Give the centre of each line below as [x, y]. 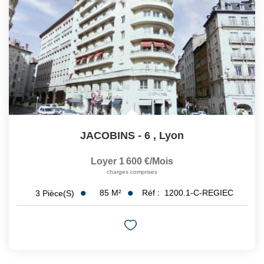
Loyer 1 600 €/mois [132, 161]
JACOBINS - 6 [115, 136]
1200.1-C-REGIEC [199, 193]
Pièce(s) [58, 193]
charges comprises [132, 172]
